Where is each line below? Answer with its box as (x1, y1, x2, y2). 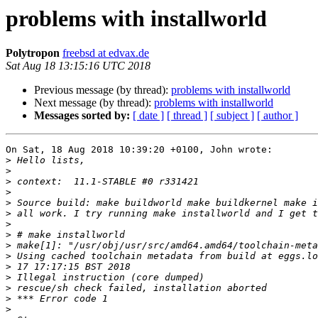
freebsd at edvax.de (62, 47, 149, 60)
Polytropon (6, 47, 60, 60)
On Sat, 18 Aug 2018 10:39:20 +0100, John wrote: (6, 144, 273, 155)
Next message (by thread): (34, 97, 154, 109)
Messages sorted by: (34, 109, 130, 122)
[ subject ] (210, 109, 254, 122)
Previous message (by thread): (34, 84, 171, 97)
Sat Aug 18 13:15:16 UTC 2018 (6, 60, 150, 72)
